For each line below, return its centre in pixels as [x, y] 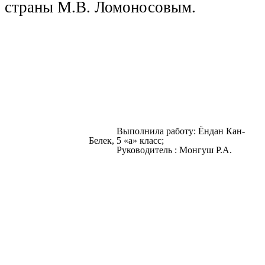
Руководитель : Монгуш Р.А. [174, 150]
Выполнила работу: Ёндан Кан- [180, 131]
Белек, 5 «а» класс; [126, 141]
